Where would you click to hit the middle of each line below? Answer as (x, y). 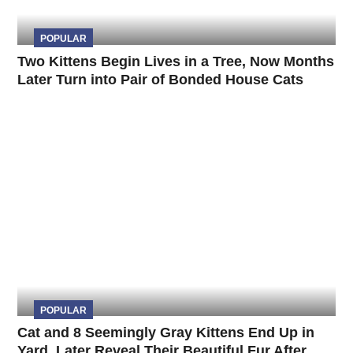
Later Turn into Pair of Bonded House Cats (161, 79)
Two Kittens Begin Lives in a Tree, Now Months (176, 61)
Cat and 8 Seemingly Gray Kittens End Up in (166, 333)
